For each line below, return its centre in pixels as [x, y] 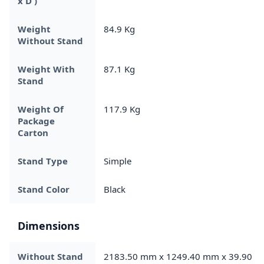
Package [36, 121]
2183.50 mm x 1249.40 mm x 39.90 [178, 256]
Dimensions [49, 225]
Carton [33, 132]
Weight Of [41, 109]
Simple [118, 161]
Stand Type [43, 161]
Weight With [46, 69]
